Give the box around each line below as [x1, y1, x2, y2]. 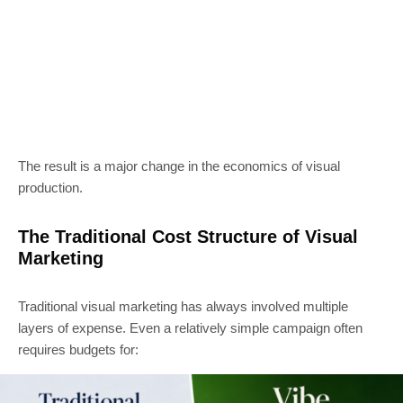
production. [18, 179, 83, 195]
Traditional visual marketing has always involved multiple [18, 298, 348, 314]
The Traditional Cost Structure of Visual [18, 226, 358, 246]
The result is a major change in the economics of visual [18, 157, 340, 174]
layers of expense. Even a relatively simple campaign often [18, 319, 363, 336]
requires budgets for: [18, 341, 139, 357]
